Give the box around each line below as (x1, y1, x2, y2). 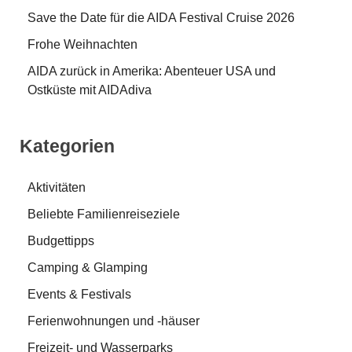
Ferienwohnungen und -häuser (27, 313, 200, 328)
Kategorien (20, 136, 115, 157)
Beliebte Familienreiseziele (27, 207, 180, 221)
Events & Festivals (27, 287, 131, 301)
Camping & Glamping (27, 260, 148, 274)
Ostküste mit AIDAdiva (27, 83, 152, 97)
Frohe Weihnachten (27, 38, 137, 52)
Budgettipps (27, 233, 94, 247)
